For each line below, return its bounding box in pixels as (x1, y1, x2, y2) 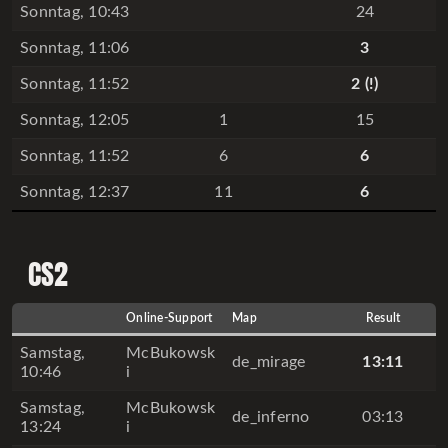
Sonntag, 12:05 (20, 112, 130, 128)
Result (365, 312, 401, 324)
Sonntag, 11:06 (20, 40, 130, 56)
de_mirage (232, 354, 306, 370)
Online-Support (126, 312, 213, 324)
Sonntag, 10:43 (20, 4, 130, 20)
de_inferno (232, 409, 310, 425)
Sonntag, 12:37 (20, 184, 130, 200)
